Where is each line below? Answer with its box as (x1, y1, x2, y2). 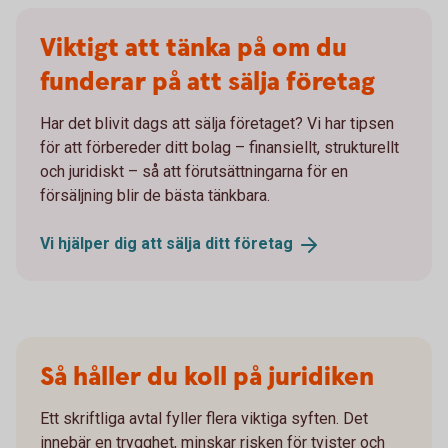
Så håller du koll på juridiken (40, 359, 374, 395)
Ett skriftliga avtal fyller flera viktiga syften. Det (40, 408, 368, 428)
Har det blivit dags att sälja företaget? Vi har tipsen (40, 114, 394, 133)
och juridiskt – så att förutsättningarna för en (40, 162, 348, 181)
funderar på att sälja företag (40, 65, 375, 100)
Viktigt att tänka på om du (40, 31, 347, 66)
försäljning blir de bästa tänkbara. (40, 186, 270, 205)
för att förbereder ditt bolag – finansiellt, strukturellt (40, 138, 399, 157)
